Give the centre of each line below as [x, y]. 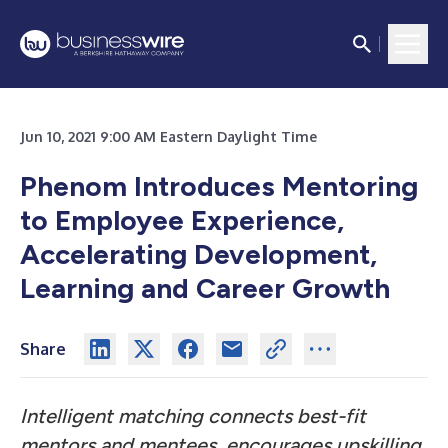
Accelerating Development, [198, 254]
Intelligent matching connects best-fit [193, 416]
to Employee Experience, [182, 220]
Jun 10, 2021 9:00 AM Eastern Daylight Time [168, 136]
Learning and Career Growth [205, 288]
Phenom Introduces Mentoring [219, 186]
